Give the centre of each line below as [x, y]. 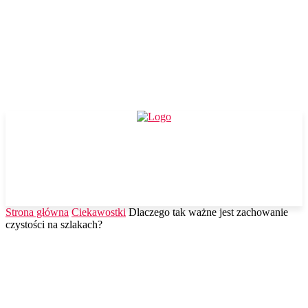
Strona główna [37, 212]
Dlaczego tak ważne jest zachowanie [208, 212]
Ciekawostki [99, 212]
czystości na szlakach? [54, 224]
